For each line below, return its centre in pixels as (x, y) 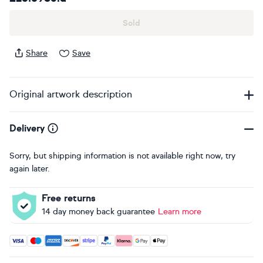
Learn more (180, 212)
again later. (30, 169)
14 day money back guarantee (98, 212)
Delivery (27, 128)
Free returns (69, 198)
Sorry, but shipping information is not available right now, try (122, 156)
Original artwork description (71, 94)
